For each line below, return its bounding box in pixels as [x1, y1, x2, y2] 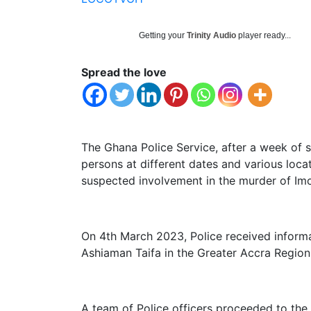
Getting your [139, 31, 187, 40]
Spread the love [81, 65, 167, 79]
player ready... [236, 31, 291, 40]
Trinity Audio [187, 31, 236, 40]
